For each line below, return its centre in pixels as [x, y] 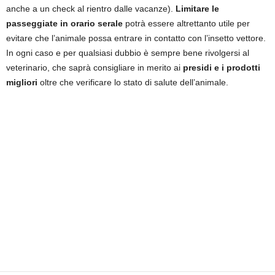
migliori [23, 82]
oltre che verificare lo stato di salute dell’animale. [135, 82]
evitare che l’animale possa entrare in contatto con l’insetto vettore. [136, 38]
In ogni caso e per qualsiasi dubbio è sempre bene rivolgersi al [128, 52]
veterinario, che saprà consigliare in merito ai [93, 67]
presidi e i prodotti [220, 67]
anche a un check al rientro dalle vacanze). [91, 8]
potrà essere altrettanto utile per [186, 23]
